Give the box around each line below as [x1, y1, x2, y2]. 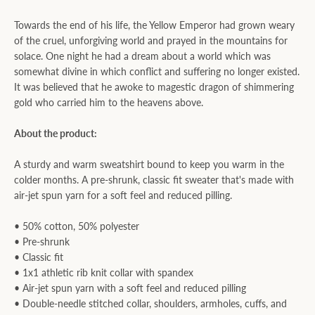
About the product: [14, 127, 97, 139]
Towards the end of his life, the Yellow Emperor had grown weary [14, 19, 295, 31]
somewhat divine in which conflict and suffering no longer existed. [14, 65, 300, 77]
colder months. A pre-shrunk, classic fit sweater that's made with [14, 174, 294, 186]
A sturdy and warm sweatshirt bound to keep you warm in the [14, 158, 284, 170]
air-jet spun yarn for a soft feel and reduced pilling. [14, 189, 232, 201]
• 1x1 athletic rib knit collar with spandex [14, 266, 193, 278]
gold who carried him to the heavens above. [14, 96, 203, 108]
